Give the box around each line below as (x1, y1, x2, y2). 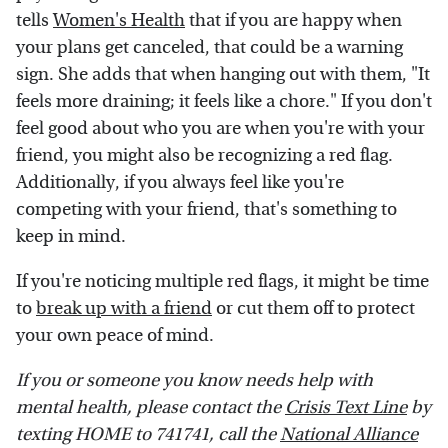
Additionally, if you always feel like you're (16, 171, 344, 193)
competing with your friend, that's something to (16, 198, 397, 220)
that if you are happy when (185, 9, 402, 31)
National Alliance (280, 423, 418, 445)
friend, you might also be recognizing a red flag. (16, 144, 393, 166)
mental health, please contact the (16, 396, 281, 418)
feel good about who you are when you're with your (16, 117, 425, 139)
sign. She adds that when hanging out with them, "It (16, 63, 430, 85)
